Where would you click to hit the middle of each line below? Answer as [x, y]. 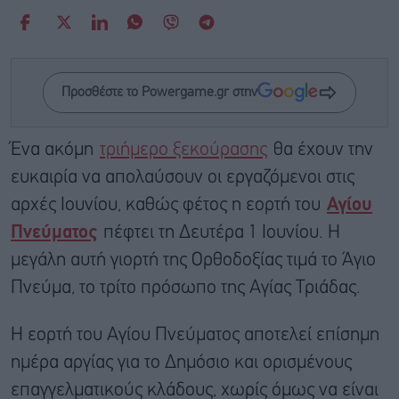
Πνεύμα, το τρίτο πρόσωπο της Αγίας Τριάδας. [186, 288]
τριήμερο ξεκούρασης [183, 150]
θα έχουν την [321, 150]
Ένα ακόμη [54, 150]
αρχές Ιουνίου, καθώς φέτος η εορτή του [168, 205]
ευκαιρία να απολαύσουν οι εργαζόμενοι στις [183, 177]
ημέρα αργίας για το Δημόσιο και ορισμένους [181, 362]
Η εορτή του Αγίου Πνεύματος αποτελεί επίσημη [195, 335]
